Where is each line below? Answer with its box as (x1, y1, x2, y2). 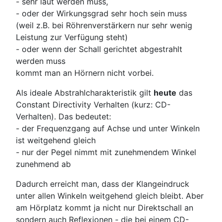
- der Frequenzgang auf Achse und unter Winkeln (16, 123, 200, 133)
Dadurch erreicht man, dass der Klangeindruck (16, 178, 189, 189)
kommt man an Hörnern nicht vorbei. (16, 67, 154, 78)
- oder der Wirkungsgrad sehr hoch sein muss (16, 8, 187, 18)
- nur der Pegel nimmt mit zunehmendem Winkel (16, 147, 196, 157)
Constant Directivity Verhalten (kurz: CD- (16, 99, 170, 110)
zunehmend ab (16, 159, 71, 169)
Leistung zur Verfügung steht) (16, 32, 128, 42)
